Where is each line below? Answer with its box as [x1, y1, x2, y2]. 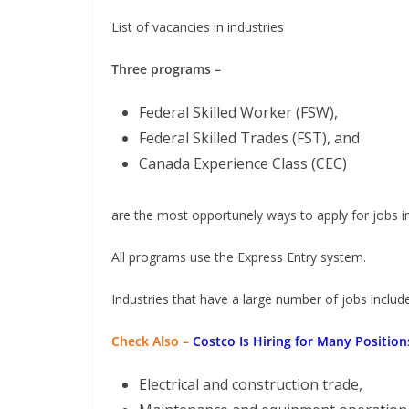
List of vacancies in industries [111, 18, 284, 36]
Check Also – [111, 332, 189, 350]
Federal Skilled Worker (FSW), [139, 102, 338, 122]
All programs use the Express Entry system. [111, 248, 366, 266]
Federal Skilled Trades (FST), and [139, 128, 360, 148]
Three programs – [111, 60, 221, 78]
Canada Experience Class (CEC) [139, 153, 347, 173]
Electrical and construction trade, [139, 374, 362, 394]
